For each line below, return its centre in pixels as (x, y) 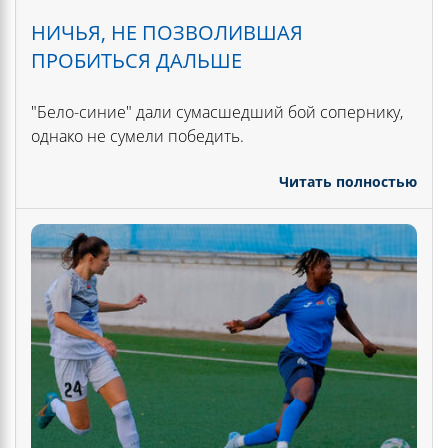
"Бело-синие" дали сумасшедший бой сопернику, (217, 112)
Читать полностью (348, 182)
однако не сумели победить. (137, 136)
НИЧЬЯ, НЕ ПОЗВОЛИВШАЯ (167, 33)
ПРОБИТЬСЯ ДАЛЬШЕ (136, 61)
